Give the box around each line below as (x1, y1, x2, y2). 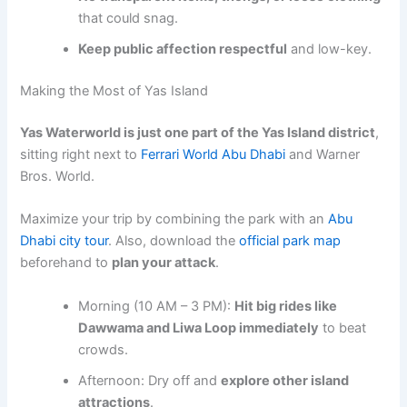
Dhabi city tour (20, 233, 109, 250)
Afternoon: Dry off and (78, 372, 222, 389)
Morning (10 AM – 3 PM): (78, 297, 235, 314)
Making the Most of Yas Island (20, 83, 209, 100)
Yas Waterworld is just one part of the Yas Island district (20, 124, 376, 141)
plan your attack (112, 254, 216, 272)
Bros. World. (20, 167, 95, 184)
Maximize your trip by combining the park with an (20, 211, 329, 228)
